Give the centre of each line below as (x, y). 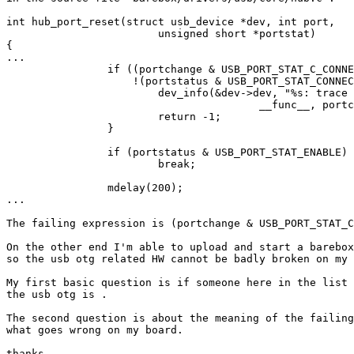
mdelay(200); (57, 188)
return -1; (82, 117)
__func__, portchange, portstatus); (133, 105)
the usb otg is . (57, 295)
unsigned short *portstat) (82, 34)
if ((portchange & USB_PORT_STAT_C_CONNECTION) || (57, 70)
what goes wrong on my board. (95, 330)
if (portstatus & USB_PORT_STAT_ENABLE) (57, 153)
